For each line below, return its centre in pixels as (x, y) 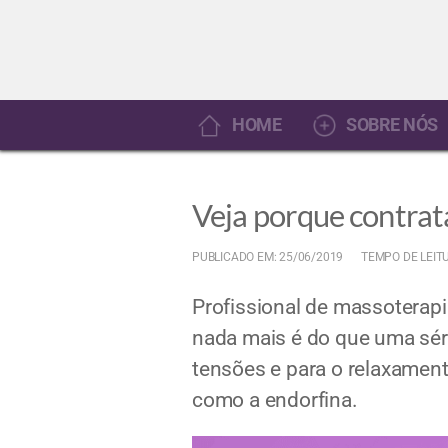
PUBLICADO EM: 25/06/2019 (268, 256)
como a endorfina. (275, 400)
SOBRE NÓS (392, 125)
